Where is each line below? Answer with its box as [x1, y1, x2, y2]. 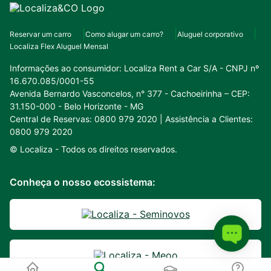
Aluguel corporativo [177, 29, 243, 39]
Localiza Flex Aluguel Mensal [10, 41, 108, 51]
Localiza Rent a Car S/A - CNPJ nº [122, 62, 259, 73]
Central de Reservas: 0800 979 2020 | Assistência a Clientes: [10, 113, 253, 124]
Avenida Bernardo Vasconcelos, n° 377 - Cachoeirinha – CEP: [10, 88, 250, 99]
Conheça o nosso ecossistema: [10, 175, 155, 188]
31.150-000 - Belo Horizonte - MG [10, 100, 143, 111]
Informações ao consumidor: [10, 62, 122, 73]
